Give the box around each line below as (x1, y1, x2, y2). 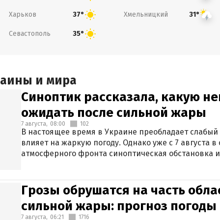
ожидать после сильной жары (21, 105, 206, 120)
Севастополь (8, 29, 51, 38)
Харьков (8, 10, 36, 19)
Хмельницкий (124, 10, 168, 19)
